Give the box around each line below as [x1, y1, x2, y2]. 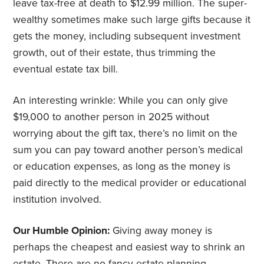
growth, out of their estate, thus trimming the [13, 46, 216, 59]
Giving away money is [110, 224, 213, 237]
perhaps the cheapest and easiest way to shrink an [13, 240, 246, 253]
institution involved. [13, 193, 102, 206]
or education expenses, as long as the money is [13, 160, 231, 173]
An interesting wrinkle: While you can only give [13, 94, 229, 107]
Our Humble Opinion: [13, 224, 110, 237]
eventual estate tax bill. [13, 62, 118, 75]
